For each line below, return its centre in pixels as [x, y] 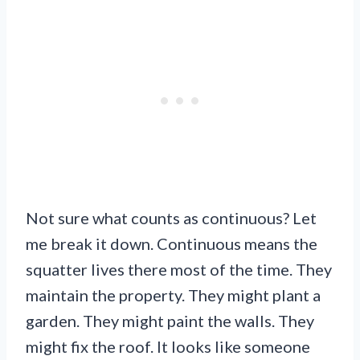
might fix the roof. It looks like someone [168, 347]
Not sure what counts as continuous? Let [171, 218]
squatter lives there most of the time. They [179, 270]
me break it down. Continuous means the [172, 244]
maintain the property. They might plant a [173, 295]
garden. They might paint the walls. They [170, 321]
